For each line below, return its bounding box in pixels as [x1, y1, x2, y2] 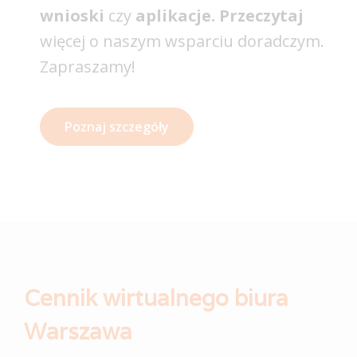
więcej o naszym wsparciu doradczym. [40, 30, 324, 53]
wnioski [40, 5, 104, 27]
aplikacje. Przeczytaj [135, 5, 304, 27]
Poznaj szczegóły [65, 118, 169, 136]
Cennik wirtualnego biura [24, 284, 288, 313]
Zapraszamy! [40, 56, 135, 78]
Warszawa [24, 317, 132, 347]
